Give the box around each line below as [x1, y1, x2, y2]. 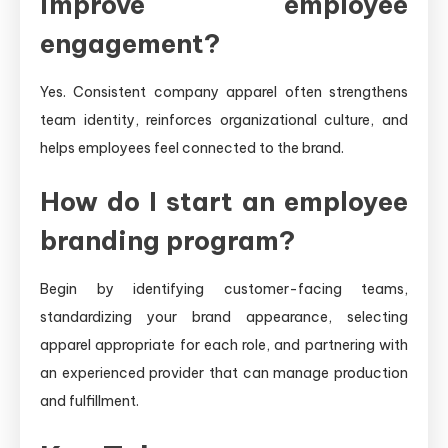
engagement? [40, 26, 220, 60]
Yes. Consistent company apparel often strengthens [40, 82, 408, 101]
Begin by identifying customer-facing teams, [40, 279, 408, 298]
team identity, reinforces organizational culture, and [40, 110, 408, 129]
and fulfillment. [40, 391, 139, 410]
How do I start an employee [40, 184, 408, 218]
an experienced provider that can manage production [40, 363, 408, 382]
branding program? [40, 223, 295, 257]
